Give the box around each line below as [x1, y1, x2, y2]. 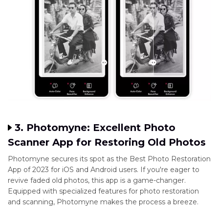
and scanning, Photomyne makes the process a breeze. [8, 197, 198, 207]
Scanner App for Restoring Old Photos [8, 136, 206, 149]
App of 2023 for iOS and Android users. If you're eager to [8, 165, 199, 175]
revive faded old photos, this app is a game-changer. [8, 176, 186, 185]
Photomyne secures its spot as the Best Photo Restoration [8, 154, 211, 164]
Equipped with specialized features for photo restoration [8, 187, 199, 196]
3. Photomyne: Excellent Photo [15, 122, 175, 134]
